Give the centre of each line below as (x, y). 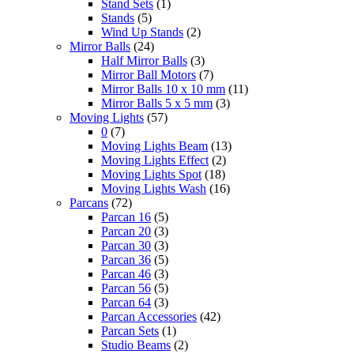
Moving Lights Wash (154, 188)
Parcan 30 (126, 245)
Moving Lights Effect (155, 160)
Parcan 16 (126, 217)
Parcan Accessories (149, 316)
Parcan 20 (126, 231)
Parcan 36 (126, 259)
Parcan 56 (126, 288)
